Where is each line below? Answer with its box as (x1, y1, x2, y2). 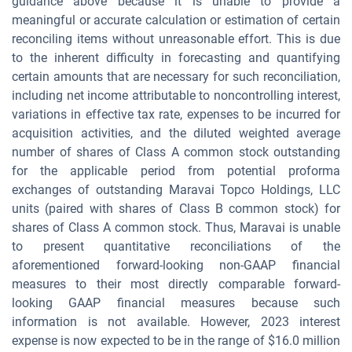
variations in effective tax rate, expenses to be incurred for (12, 107, 340, 122)
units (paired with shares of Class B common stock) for (12, 201, 340, 216)
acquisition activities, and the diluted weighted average (12, 126, 340, 141)
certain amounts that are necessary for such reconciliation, (12, 69, 340, 84)
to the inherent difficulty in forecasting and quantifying (12, 50, 340, 65)
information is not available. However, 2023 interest (12, 314, 340, 329)
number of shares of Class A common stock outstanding (12, 145, 340, 159)
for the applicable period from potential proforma (12, 163, 340, 178)
